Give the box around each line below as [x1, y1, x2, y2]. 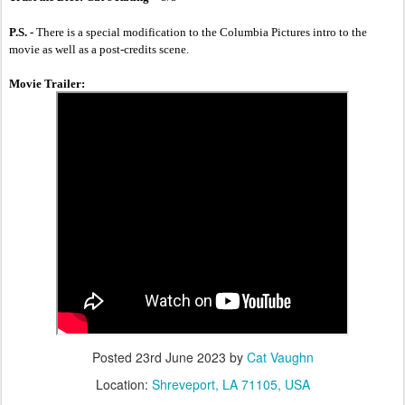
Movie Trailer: [9, 76, 85, 90]
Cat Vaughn [246, 347, 314, 366]
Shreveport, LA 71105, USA [151, 374, 310, 393]
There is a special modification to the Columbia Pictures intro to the [36, 24, 367, 39]
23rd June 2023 [135, 347, 226, 366]
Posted [91, 347, 136, 366]
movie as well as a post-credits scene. [9, 42, 189, 56]
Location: [95, 374, 152, 393]
